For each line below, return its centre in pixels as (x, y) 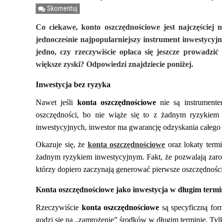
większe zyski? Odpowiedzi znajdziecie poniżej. (114, 64)
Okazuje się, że (62, 144)
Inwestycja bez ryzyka (73, 84)
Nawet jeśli (56, 102)
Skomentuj (62, 8)
